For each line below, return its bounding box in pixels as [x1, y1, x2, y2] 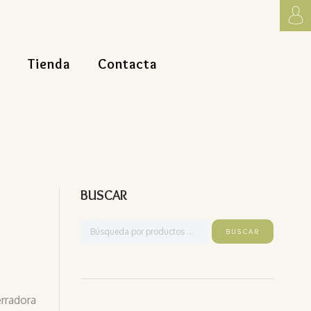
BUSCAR [81, 186, 127, 203]
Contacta [98, 56, 157, 72]
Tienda [28, 56, 70, 72]
